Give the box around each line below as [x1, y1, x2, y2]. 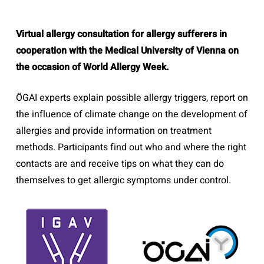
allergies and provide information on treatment [15, 124, 212, 138]
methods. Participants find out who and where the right [15, 140, 246, 154]
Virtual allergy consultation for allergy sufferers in [15, 27, 227, 41]
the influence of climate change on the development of [15, 107, 247, 121]
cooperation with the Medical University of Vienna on [15, 44, 239, 58]
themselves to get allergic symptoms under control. [15, 173, 231, 187]
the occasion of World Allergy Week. [15, 60, 169, 74]
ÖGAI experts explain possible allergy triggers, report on [15, 91, 248, 105]
